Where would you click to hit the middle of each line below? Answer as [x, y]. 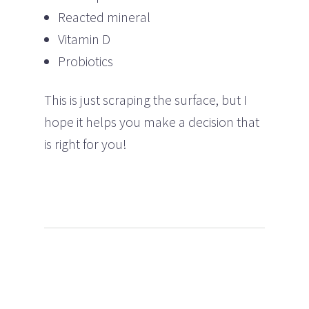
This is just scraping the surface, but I [146, 99]
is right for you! [86, 143]
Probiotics [86, 61]
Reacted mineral [104, 17]
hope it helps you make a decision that [152, 121]
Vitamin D [84, 39]
